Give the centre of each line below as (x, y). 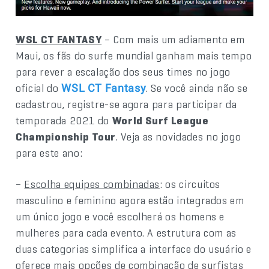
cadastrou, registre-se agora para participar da (126, 104)
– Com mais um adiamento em (173, 40)
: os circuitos (190, 184)
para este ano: (49, 153)
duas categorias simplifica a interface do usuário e (134, 249)
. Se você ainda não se (197, 88)
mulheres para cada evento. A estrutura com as (126, 233)
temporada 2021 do (64, 121)
